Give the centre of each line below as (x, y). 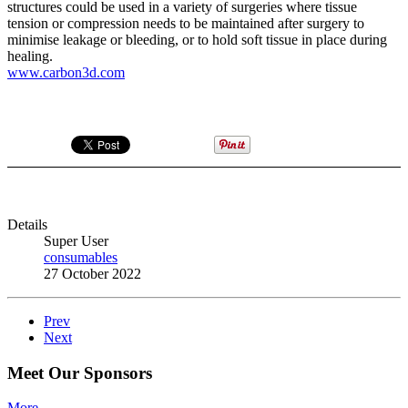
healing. (30, 56)
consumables (81, 257)
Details (27, 224)
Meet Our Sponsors (80, 372)
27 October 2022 (92, 273)
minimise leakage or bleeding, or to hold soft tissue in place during (197, 39)
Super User (76, 240)
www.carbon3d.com (66, 72)
